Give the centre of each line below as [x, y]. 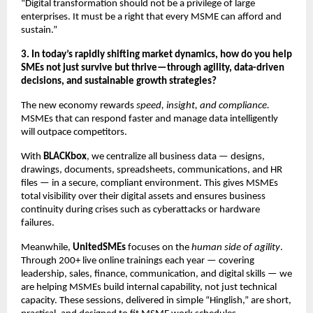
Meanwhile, [47, 247]
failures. [38, 223]
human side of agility [236, 247]
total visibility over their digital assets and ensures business [143, 196]
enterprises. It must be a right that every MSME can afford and [151, 17]
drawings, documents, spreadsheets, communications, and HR [152, 170]
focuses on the [159, 247]
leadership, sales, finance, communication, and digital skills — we [156, 274]
